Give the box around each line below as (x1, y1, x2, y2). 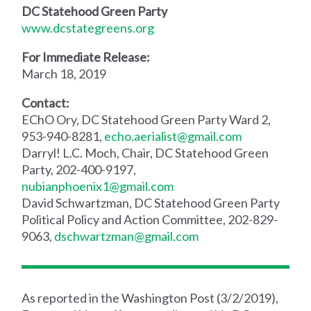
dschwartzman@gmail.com (54, 228, 199, 244)
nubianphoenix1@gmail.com (22, 178, 174, 194)
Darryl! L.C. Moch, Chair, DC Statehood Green (22, 144, 269, 160)
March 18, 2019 (22, 65, 107, 81)
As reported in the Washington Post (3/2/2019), (22, 289, 279, 305)
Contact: (22, 94, 70, 110)
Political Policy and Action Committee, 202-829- (22, 211, 278, 227)
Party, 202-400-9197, (22, 161, 137, 177)
